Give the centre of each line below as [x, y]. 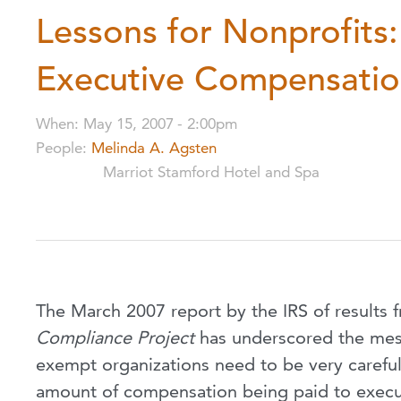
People [59, 148]
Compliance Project [115, 338]
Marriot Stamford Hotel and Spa [211, 172]
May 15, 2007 [128, 124]
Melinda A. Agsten [154, 148]
